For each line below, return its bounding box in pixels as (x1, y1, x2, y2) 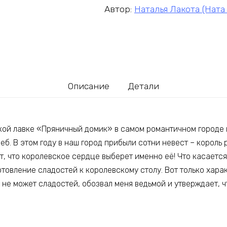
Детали (127, 81, 159, 91)
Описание (68, 81, 110, 91)
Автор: (104, 4, 134, 14)
